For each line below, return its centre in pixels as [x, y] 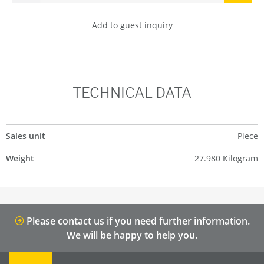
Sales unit [26, 136]
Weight [20, 158]
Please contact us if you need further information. [137, 221]
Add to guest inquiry [132, 25]
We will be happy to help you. [132, 235]
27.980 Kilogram [226, 158]
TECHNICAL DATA [132, 93]
